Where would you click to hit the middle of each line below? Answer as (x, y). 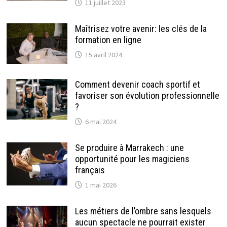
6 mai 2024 (101, 122)
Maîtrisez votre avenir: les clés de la (141, 29)
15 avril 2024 (103, 55)
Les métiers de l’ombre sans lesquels (143, 211)
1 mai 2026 (101, 185)
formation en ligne (108, 40)
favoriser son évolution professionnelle (147, 96)
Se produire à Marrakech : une (129, 148)
